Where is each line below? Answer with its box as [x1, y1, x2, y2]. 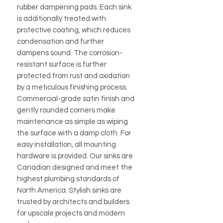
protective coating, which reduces [17, 26, 130, 34]
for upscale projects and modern [17, 210, 125, 218]
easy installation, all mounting [17, 141, 116, 149]
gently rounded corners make [17, 107, 115, 114]
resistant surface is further [17, 61, 107, 69]
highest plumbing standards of [17, 175, 119, 183]
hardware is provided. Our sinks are [17, 152, 133, 160]
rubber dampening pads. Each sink [17, 3, 131, 11]
